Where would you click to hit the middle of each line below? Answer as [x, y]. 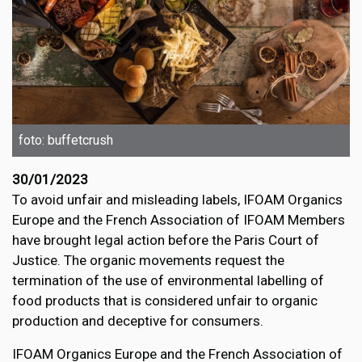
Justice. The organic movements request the [148, 261]
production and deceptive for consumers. [138, 321]
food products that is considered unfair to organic [165, 301]
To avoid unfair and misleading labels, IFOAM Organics [177, 200]
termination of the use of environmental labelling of [168, 281]
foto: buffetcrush [66, 141]
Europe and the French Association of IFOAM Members [179, 220]
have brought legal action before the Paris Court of [166, 240]
